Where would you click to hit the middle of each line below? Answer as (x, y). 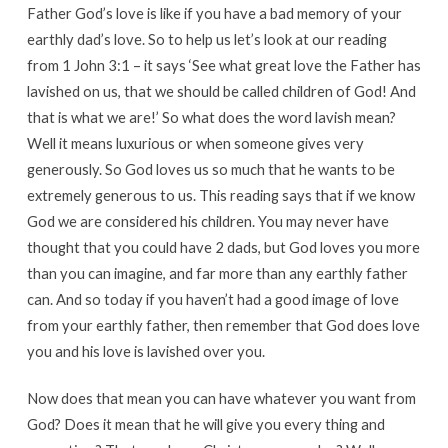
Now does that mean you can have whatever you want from (221, 398)
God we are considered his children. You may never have (207, 221)
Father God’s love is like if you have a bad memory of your (214, 13)
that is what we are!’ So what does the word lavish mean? (211, 117)
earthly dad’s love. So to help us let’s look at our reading (206, 39)
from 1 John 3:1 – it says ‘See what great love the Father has (223, 65)
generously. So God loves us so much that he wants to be (210, 169)
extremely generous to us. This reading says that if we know (220, 195)
